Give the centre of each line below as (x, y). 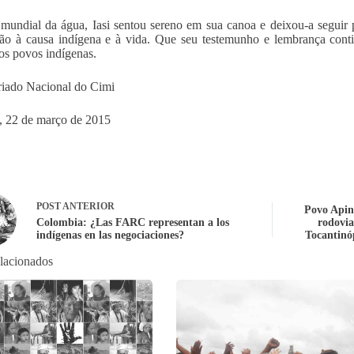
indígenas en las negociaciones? (110, 235)
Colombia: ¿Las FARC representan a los (132, 222)
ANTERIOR (87, 206)
